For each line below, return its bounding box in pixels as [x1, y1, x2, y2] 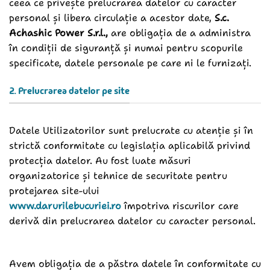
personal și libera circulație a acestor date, [9, 11, 215, 25]
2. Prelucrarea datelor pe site [9, 84, 130, 97]
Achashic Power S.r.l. [9, 27, 105, 40]
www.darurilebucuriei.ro [9, 199, 121, 213]
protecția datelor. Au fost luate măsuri [9, 154, 191, 168]
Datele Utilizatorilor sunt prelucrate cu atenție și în [9, 124, 253, 137]
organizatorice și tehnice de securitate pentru [9, 169, 227, 183]
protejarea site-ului [9, 184, 99, 198]
